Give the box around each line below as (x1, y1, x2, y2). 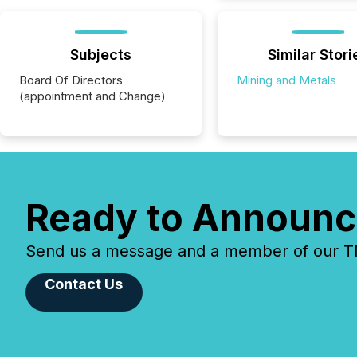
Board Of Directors (19, 73, 123, 88)
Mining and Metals (236, 73, 336, 88)
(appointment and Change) (19, 88, 166, 104)
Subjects (69, 46, 131, 63)
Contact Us (45, 276, 124, 292)
